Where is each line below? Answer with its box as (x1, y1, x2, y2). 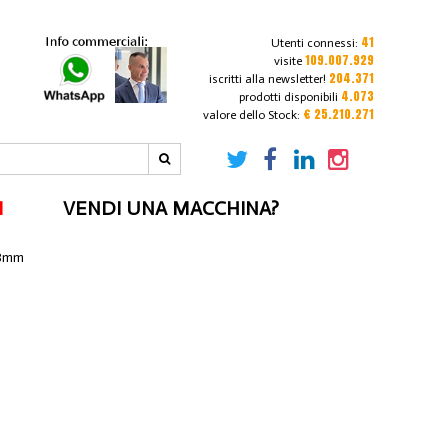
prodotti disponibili (235, 90, 341, 104)
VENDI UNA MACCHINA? (63, 196, 280, 221)
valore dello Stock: (202, 108, 303, 122)
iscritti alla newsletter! (205, 72, 329, 86)
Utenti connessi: (270, 36, 361, 50)
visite (273, 54, 305, 68)
